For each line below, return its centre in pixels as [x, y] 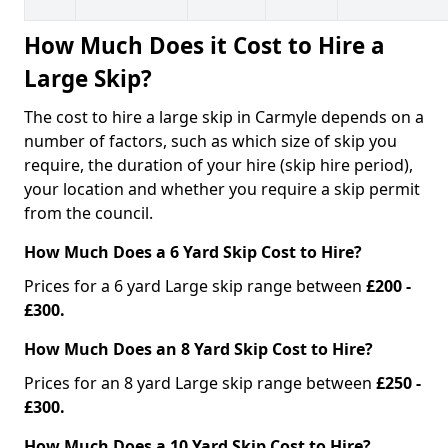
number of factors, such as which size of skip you [210, 140]
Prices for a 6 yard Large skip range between [195, 285]
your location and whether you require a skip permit [222, 188]
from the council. [88, 212]
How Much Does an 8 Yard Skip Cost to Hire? [198, 348]
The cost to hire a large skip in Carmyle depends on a [224, 116]
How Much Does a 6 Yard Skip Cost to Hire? [195, 251]
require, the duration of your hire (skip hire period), [218, 164]
